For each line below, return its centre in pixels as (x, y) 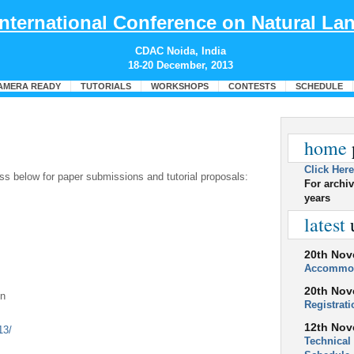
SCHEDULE (319, 87)
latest (325, 224)
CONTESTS (252, 87)
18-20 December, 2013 (180, 65)
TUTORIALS (105, 87)
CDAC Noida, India (180, 51)
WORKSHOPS (179, 87)
